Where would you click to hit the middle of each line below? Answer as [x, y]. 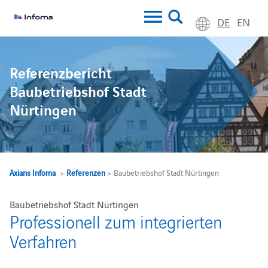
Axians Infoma [32, 172]
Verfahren [43, 241]
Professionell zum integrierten [115, 221]
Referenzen [86, 172]
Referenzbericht [60, 74]
